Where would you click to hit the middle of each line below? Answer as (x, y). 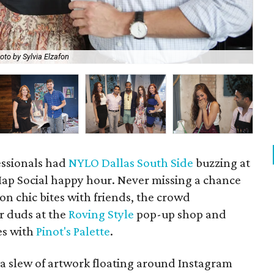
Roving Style (101, 214)
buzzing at (222, 163)
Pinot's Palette (73, 231)
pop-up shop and (180, 214)
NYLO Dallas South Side (131, 163)
